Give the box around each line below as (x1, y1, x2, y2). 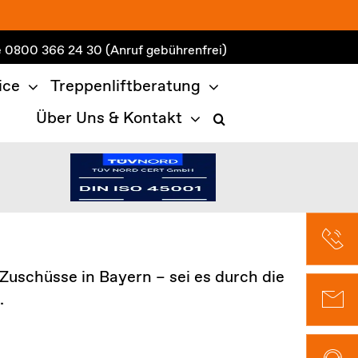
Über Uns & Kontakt (36, 108, 183, 129)
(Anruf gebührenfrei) (105, 42, 228, 59)
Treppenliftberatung (50, 76, 201, 97)
